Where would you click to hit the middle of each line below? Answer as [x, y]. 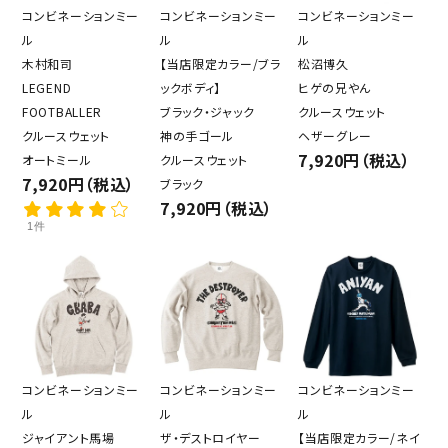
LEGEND [47, 87]
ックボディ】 [190, 87]
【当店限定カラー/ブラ [220, 63]
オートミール [57, 159]
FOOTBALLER [62, 111]
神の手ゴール [197, 135]
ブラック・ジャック [207, 111]
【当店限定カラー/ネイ [359, 437]
